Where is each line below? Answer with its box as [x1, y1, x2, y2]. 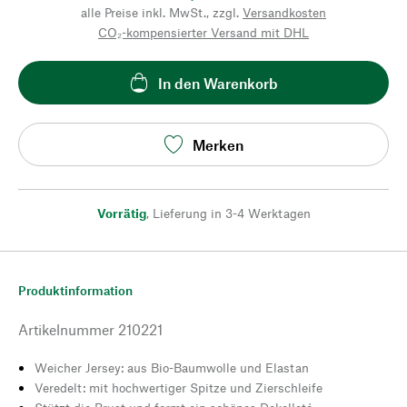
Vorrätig [96, 205, 146, 221]
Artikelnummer [18, 321, 114, 338]
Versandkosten [243, 5, 326, 20]
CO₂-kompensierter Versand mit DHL [98, 25, 309, 40]
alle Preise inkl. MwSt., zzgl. [81, 5, 239, 20]
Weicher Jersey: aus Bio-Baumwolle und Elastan [35, 360, 309, 375]
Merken [193, 135, 243, 154]
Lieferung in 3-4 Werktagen [152, 205, 311, 221]
